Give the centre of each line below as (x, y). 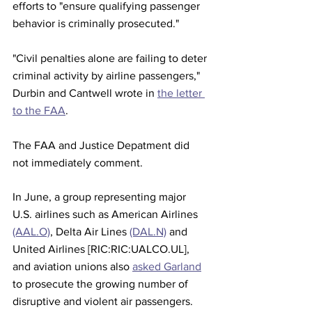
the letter (181, 93)
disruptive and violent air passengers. (103, 301)
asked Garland (167, 266)
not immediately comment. (78, 163)
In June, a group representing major (101, 197)
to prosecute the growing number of (102, 284)
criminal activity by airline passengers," (108, 76)
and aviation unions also (72, 266)
